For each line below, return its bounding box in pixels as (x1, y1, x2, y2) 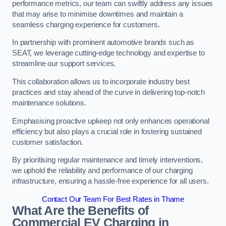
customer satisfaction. (12, 138, 83, 146)
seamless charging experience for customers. (12, 20, 160, 29)
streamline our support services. (12, 60, 116, 68)
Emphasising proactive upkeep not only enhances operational (12, 117, 209, 125)
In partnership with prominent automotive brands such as (12, 38, 195, 47)
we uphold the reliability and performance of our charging (12, 166, 193, 175)
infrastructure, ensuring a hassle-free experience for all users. (12, 177, 209, 186)
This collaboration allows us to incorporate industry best (12, 77, 190, 86)
